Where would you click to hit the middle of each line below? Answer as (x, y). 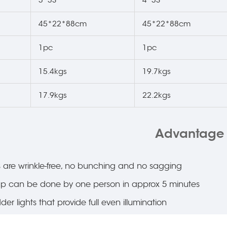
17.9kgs (53, 95)
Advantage (190, 134)
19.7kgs (157, 71)
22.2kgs (157, 95)
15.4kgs (53, 71)
